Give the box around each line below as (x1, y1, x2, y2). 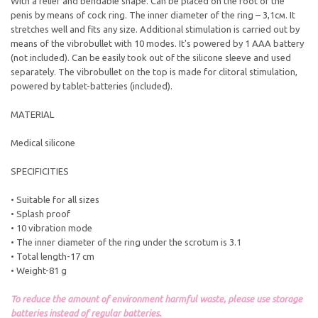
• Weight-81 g (11, 265, 67, 275)
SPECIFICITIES (11, 166, 69, 176)
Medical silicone (11, 138, 75, 148)
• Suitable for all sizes (11, 194, 99, 204)
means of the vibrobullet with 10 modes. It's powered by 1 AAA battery (11, 38, 304, 48)
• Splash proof (11, 209, 70, 219)
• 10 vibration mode (11, 223, 92, 233)
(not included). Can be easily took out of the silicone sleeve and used (11, 53, 291, 62)
